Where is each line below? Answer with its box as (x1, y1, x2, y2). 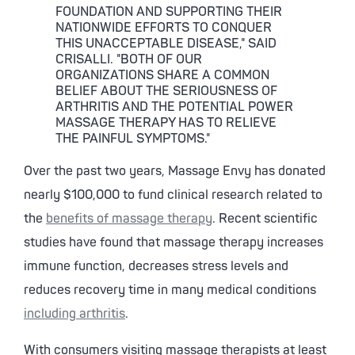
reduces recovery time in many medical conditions (24, 282, 316, 298)
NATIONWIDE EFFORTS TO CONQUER (55, 20, 272, 36)
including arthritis (24, 306, 125, 322)
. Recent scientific (212, 211, 318, 227)
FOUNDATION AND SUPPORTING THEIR (55, 4, 282, 20)
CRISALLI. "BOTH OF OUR (55, 52, 202, 67)
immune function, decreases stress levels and (24, 258, 288, 274)
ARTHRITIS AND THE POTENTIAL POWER (55, 99, 293, 115)
